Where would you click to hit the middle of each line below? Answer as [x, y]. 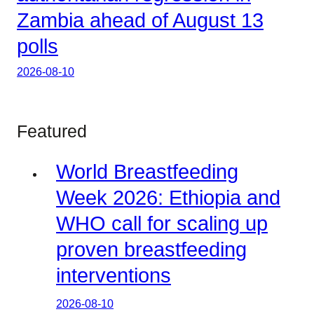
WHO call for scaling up [162, 224]
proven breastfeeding [151, 250]
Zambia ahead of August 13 [140, 21]
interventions [114, 276]
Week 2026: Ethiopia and [168, 198]
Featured [52, 131]
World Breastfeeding [147, 172]
